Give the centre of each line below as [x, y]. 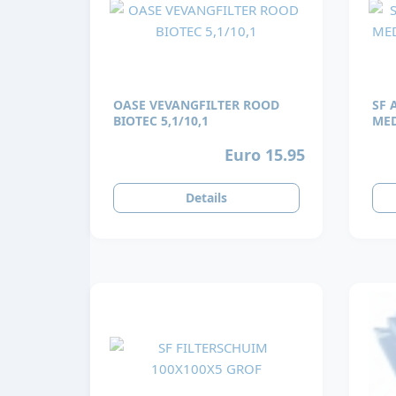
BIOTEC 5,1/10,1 [161, 121]
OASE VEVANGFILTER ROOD [196, 105]
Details [206, 198]
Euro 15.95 [265, 154]
